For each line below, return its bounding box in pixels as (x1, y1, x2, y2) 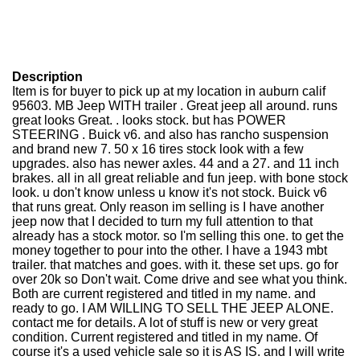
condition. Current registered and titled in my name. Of (12, 330, 317, 344)
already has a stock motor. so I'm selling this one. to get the (12, 229, 344, 243)
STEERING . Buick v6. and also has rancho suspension (12, 128, 329, 141)
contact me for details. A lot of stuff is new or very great (12, 316, 317, 329)
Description (12, 70, 83, 84)
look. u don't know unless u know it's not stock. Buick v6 (12, 186, 327, 199)
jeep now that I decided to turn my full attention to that (12, 215, 313, 228)
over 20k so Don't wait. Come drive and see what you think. (12, 272, 347, 286)
